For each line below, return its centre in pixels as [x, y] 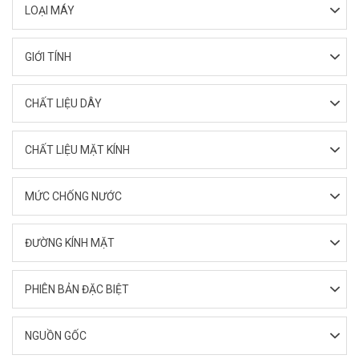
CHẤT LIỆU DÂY [63, 103]
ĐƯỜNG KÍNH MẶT [70, 243]
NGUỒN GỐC [56, 336]
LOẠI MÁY [50, 10]
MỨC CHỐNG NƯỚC [73, 196]
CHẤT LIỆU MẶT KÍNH [77, 150]
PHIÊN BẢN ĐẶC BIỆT [77, 289]
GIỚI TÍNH [48, 57]
